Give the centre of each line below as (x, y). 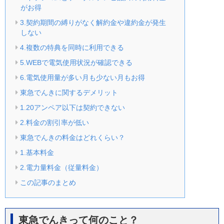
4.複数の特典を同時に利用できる (72, 47)
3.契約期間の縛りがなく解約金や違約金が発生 (93, 22)
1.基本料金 (37, 152)
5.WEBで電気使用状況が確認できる (76, 62)
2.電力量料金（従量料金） (61, 167)
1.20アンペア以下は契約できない (72, 107)
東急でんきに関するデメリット (69, 92)
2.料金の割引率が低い (54, 122)
